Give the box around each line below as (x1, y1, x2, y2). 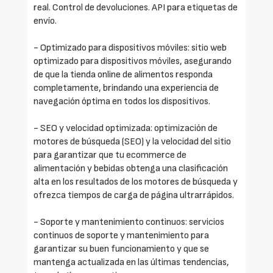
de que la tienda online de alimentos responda (34, 68, 213, 80)
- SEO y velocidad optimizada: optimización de (34, 122, 218, 134)
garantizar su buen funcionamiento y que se (34, 243, 209, 255)
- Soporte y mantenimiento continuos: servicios (34, 216, 224, 228)
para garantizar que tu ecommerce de (34, 149, 186, 161)
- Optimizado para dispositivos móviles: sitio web (34, 41, 227, 54)
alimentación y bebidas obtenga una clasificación (34, 162, 228, 174)
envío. (34, 15, 57, 27)
